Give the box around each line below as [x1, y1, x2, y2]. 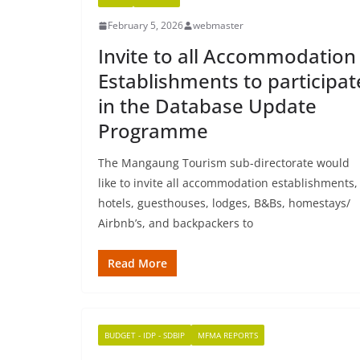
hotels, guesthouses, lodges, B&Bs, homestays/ [98, 195, 350, 211]
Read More [108, 256, 167, 271]
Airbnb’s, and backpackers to [98, 215, 253, 231]
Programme [98, 117, 208, 144]
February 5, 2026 [108, 18, 183, 32]
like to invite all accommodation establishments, [98, 175, 358, 190]
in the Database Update [98, 92, 317, 119]
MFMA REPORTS [198, 329, 258, 341]
